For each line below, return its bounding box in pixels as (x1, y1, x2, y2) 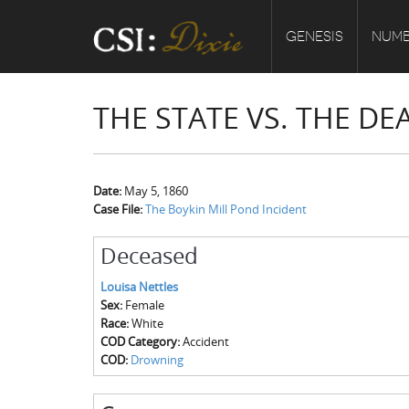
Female (124, 297, 164, 313)
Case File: (93, 201, 145, 217)
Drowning (130, 351, 184, 368)
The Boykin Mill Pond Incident (145, 201, 307, 217)
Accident (182, 333, 229, 350)
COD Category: (100, 333, 183, 350)
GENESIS (286, 28, 343, 45)
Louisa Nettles (100, 278, 178, 295)
